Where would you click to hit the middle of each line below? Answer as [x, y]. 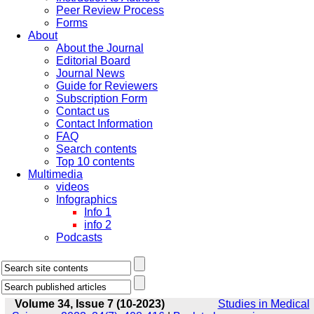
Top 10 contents [95, 162]
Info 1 [98, 212]
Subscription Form [102, 98]
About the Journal [100, 48]
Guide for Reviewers [107, 86]
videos [73, 187]
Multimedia [55, 174]
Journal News [90, 73]
